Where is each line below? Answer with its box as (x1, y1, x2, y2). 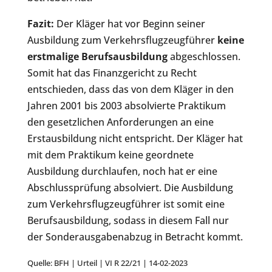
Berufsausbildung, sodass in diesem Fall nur (27, 214, 229, 228)
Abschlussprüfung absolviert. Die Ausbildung (27, 181, 233, 195)
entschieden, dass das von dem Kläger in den (27, 83, 234, 97)
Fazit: (27, 17, 54, 31)
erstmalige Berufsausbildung (27, 50, 168, 64)
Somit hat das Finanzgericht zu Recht (27, 66, 197, 80)
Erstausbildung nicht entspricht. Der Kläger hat (27, 132, 243, 146)
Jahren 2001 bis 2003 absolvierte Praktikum (27, 99, 226, 113)
